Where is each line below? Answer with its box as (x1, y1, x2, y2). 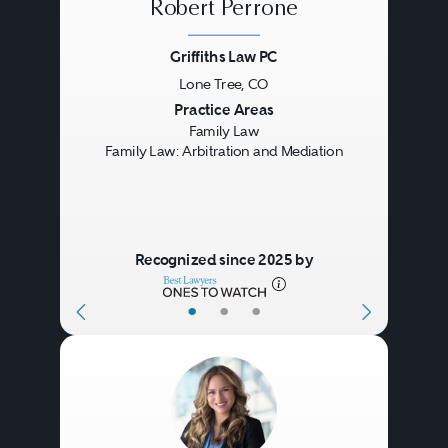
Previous (74, 98, 162, 125)
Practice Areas (174, 99, 274, 119)
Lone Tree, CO (178, 75, 269, 92)
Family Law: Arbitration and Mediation (104, 143, 343, 159)
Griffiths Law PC (169, 46, 278, 66)
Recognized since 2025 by (134, 249, 314, 270)
